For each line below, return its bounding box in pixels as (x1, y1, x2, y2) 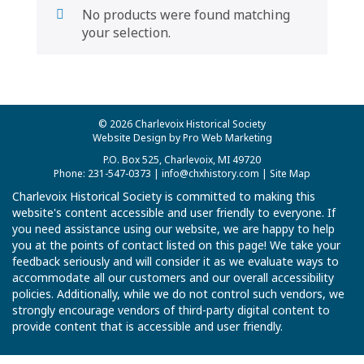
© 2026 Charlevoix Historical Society (98, 117, 266, 131)
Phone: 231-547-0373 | (54, 167, 162, 180)
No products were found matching (82, 6, 290, 24)
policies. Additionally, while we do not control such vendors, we (12, 286, 344, 301)
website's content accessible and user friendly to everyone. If (12, 205, 336, 220)
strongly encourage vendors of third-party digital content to (12, 302, 330, 318)
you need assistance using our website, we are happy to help (12, 221, 335, 236)
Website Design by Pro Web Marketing (92, 131, 272, 145)
